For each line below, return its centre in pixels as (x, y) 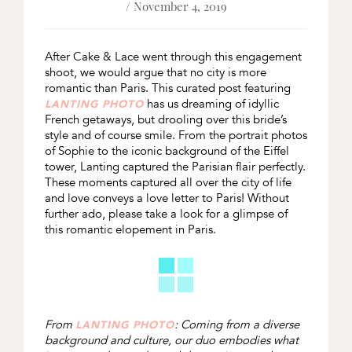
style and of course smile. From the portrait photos (176, 136)
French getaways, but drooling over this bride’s (165, 120)
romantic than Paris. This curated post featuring (167, 88)
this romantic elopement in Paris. (130, 230)
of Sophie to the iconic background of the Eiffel (167, 151)
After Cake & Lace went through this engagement (173, 57)
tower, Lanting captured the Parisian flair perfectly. (175, 167)
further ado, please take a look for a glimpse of (166, 214)
